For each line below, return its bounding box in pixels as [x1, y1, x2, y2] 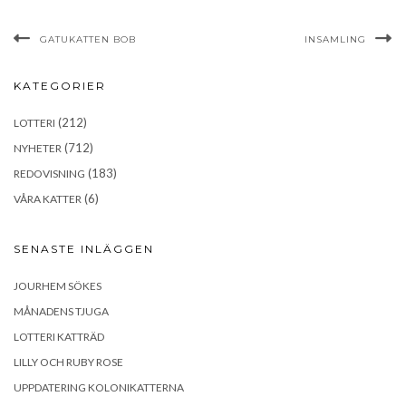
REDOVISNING [14, 166, 85, 180]
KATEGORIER [14, 78, 106, 92]
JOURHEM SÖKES [14, 278, 101, 293]
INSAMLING [304, 33, 366, 45]
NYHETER [14, 140, 62, 155]
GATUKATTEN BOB [40, 33, 136, 45]
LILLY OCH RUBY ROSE [14, 354, 123, 369]
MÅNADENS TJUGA [14, 304, 109, 318]
